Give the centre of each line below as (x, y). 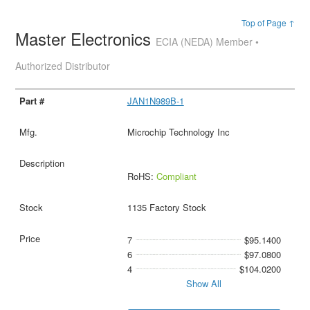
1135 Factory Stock (166, 208)
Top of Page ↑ (268, 22)
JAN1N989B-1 (155, 101)
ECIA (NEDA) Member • (208, 41)
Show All (204, 284)
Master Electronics (86, 38)
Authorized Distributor (63, 65)
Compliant (176, 176)
